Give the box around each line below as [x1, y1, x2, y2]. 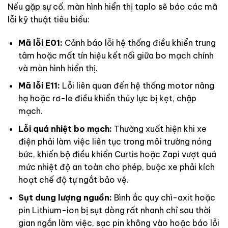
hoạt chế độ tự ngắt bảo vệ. [18, 175, 129, 185]
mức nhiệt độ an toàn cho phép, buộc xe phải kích [18, 162, 215, 173]
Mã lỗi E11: [18, 80, 60, 91]
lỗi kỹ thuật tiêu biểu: [8, 14, 90, 25]
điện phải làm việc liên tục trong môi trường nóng [18, 136, 212, 147]
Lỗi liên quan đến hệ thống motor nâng [60, 80, 214, 91]
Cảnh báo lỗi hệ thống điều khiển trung [62, 37, 216, 48]
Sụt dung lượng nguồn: [18, 192, 112, 203]
